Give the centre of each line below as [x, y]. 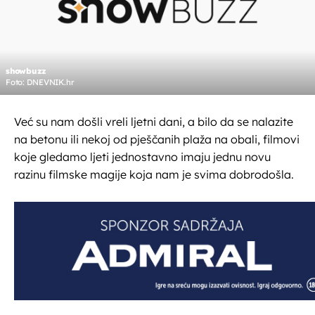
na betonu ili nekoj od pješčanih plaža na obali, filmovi [157, 140]
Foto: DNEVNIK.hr [40, 83]
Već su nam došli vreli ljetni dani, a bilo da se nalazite [154, 122]
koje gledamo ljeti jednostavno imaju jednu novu [142, 157]
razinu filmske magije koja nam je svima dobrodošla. [154, 175]
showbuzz [26, 71]
